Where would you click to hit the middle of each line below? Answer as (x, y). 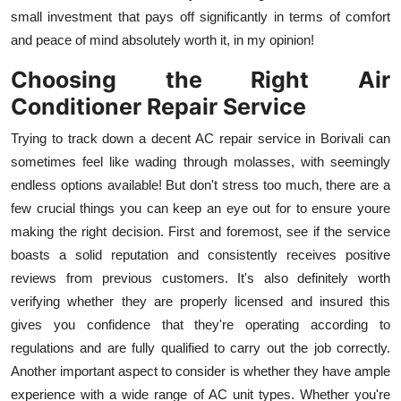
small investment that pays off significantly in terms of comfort (200, 16)
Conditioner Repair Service (158, 106)
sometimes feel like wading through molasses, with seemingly (200, 161)
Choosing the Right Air (200, 79)
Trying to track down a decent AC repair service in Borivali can (200, 138)
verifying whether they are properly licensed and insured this (200, 301)
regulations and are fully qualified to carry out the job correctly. (200, 347)
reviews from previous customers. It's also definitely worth (200, 277)
